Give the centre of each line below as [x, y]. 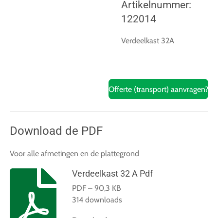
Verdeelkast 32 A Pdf [112, 174]
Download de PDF [56, 131]
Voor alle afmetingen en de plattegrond [74, 154]
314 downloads [97, 200]
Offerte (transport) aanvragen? [158, 89]
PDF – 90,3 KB [96, 188]
